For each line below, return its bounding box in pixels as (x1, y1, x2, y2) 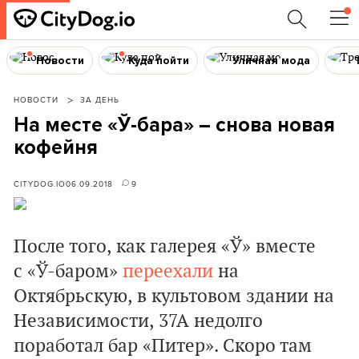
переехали (123, 260, 213, 283)
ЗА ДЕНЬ (80, 94, 119, 105)
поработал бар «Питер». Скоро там (14, 335, 312, 357)
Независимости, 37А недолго (14, 310, 263, 333)
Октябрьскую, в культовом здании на (14, 285, 334, 308)
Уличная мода (232, 53, 311, 67)
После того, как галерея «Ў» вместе (14, 236, 316, 258)
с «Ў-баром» (14, 260, 123, 283)
